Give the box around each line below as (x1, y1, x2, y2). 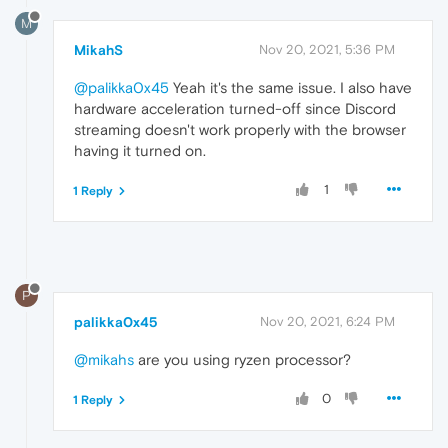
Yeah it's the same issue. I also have (169, 78, 412, 96)
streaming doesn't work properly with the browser (74, 120, 406, 138)
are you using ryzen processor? (134, 350, 351, 368)
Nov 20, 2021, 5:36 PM (259, 41, 395, 57)
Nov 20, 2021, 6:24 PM (260, 313, 395, 329)
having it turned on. (74, 141, 206, 159)
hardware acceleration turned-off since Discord (74, 99, 396, 117)
